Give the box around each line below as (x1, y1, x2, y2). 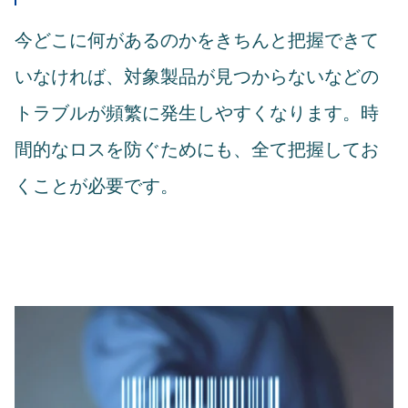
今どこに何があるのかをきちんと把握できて (15, 30, 379, 51)
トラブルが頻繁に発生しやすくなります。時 (15, 103, 379, 124)
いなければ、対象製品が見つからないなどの (15, 66, 379, 87)
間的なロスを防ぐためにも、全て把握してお (15, 139, 379, 160)
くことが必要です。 (15, 176, 178, 197)
